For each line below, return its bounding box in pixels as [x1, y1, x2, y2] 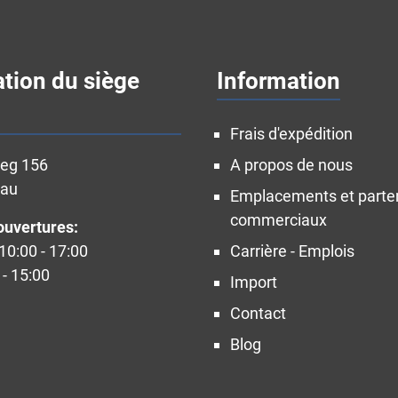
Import [230, 273, 277, 291]
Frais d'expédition [230, 124, 353, 143]
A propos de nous [230, 155, 353, 174]
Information [217, 68, 340, 94]
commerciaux [230, 211, 327, 229]
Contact [230, 304, 286, 322]
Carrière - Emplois [230, 242, 354, 260]
